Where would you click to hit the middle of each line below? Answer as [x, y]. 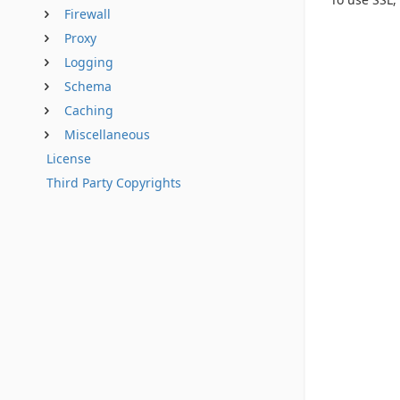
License [69, 158]
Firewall [87, 14]
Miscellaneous [107, 134]
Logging [89, 62]
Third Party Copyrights [114, 183]
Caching [89, 110]
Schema [88, 86]
